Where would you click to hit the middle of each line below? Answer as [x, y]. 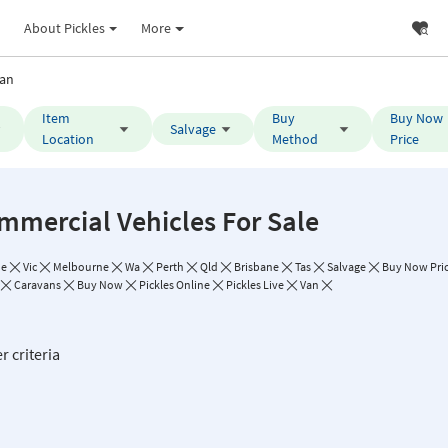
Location [68, 139]
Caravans [37, 284]
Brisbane [256, 266]
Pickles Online [174, 284]
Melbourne [81, 266]
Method [294, 139]
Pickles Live [255, 284]
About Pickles [64, 27]
